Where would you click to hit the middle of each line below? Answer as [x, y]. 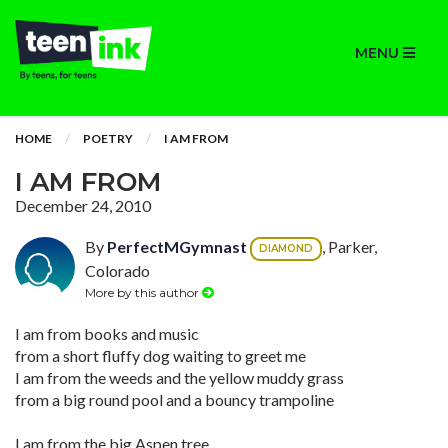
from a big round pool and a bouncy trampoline [174, 399]
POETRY [108, 138]
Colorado [117, 270]
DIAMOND [286, 248]
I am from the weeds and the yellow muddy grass [179, 377]
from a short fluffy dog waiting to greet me [160, 355]
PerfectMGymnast [177, 247]
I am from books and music [107, 333]
